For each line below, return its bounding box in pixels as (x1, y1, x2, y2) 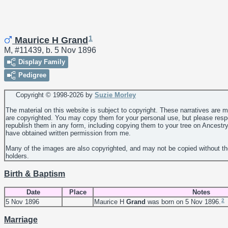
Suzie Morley (95, 91, 136, 99)
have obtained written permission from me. (6, 129, 131, 137)
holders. (6, 152, 29, 160)
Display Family (18, 58, 65, 66)
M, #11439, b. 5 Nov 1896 (4, 46, 96, 55)
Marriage (4, 215, 38, 224)
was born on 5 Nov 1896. (146, 198, 221, 206)
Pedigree (18, 71, 46, 79)
